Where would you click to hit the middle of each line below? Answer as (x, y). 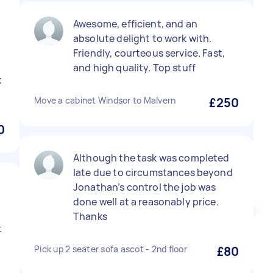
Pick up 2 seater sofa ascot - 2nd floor (111, 249)
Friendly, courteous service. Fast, (149, 53)
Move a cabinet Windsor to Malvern (105, 100)
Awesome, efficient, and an (135, 24)
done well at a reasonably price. (146, 202)
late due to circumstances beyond (153, 172)
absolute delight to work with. (143, 38)
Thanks (90, 216)
